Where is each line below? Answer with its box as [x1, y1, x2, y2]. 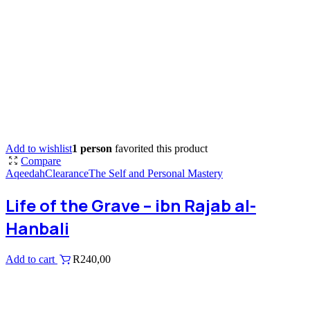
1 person [72, 142, 112, 154]
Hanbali [6, 216, 69, 239]
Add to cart [6, 253, 57, 265]
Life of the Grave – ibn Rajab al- [6, 193, 256, 217]
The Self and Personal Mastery [89, 167, 223, 179]
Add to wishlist [6, 142, 72, 154]
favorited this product [112, 142, 208, 154]
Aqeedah [6, 167, 45, 179]
